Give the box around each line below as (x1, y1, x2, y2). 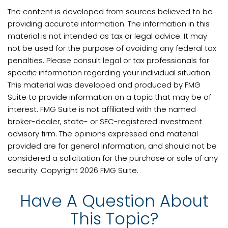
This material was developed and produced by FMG (8, 79, 201, 90)
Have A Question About (19, 189, 209, 212)
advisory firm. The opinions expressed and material (8, 128, 198, 139)
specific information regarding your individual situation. (8, 67, 212, 78)
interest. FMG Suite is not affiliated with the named (8, 104, 196, 115)
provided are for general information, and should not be (8, 140, 217, 151)
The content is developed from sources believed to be (8, 6, 213, 17)
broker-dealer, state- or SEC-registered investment (8, 116, 202, 127)
